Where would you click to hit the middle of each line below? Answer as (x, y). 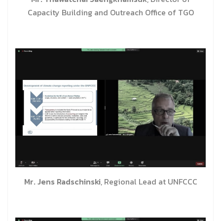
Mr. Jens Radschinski (62, 181)
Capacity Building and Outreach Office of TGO (110, 12)
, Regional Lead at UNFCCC (149, 181)
